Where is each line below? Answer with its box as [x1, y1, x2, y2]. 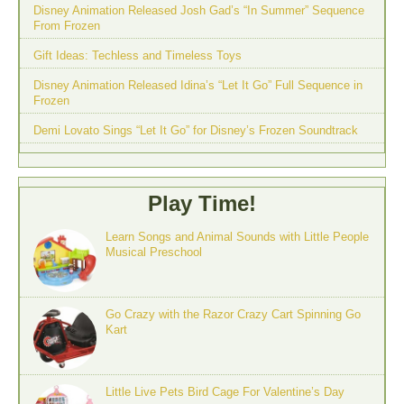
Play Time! [148, 191, 256, 216]
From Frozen [33, 19, 100, 33]
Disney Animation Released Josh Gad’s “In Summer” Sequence [33, 4, 364, 18]
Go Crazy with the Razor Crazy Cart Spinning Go [106, 308, 361, 322]
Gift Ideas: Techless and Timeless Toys [33, 49, 242, 63]
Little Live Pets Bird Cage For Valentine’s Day [106, 385, 344, 399]
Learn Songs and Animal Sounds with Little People [106, 230, 369, 244]
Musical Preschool [106, 245, 202, 260]
